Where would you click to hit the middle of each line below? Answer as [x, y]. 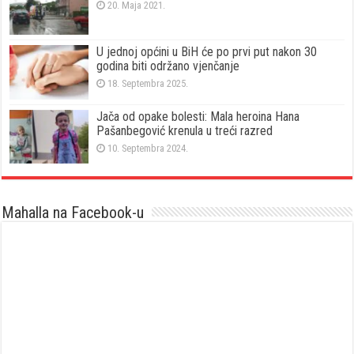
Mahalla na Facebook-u [73, 212]
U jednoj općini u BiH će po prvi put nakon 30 [207, 52]
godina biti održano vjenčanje [168, 66]
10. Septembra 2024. [148, 148]
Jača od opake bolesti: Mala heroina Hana [198, 116]
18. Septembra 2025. [148, 84]
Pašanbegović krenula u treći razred [185, 130]
